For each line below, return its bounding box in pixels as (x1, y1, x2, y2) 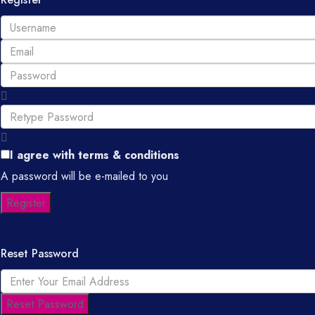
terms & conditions (78, 147, 179, 163)
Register (6, 195, 46, 211)
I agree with (10, 147, 78, 163)
